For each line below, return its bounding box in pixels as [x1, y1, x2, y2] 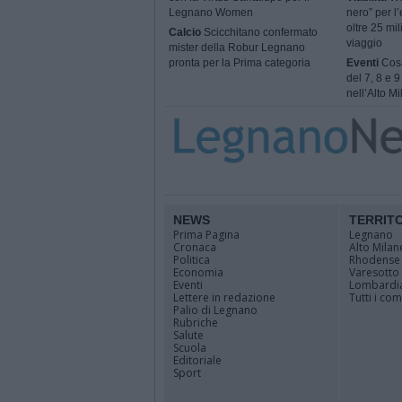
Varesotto [349, 265, 399, 280]
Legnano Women [169, 6, 253, 20]
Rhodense [349, 252, 400, 267]
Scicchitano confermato [201, 26, 318, 39]
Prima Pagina [173, 227, 240, 242]
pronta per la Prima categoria [169, 57, 310, 70]
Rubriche [173, 315, 218, 330]
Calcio [169, 26, 201, 39]
